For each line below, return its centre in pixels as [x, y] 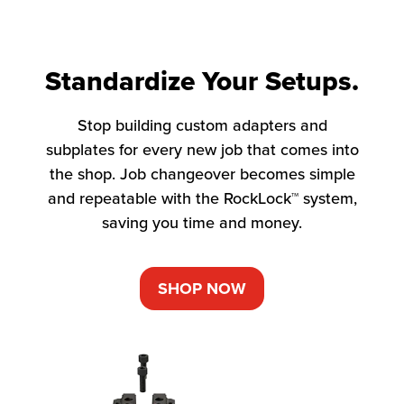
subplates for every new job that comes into [202, 149]
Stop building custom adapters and [202, 124]
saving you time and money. [202, 222]
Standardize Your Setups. [202, 81]
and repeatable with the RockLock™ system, [202, 197]
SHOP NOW [202, 288]
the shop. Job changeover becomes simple [202, 173]
